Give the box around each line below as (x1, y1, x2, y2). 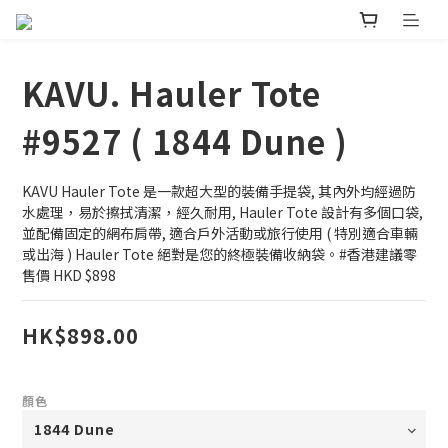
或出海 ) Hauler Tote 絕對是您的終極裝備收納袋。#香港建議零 (22, 244, 417, 265)
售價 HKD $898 (22, 265, 116, 286)
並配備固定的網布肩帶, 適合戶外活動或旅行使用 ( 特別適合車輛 (22, 223, 418, 244)
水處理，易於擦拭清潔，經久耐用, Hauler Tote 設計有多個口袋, (22, 202, 426, 223)
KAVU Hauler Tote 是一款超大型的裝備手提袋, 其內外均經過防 (22, 181, 416, 202)
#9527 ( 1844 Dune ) (22, 118, 348, 165)
